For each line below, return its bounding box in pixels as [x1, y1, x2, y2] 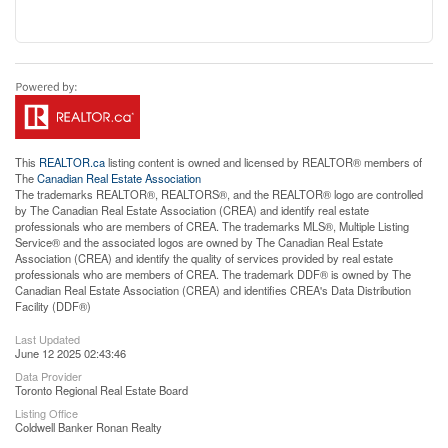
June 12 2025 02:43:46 [15, 344, 126, 361]
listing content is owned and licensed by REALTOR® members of [105, 153, 422, 170]
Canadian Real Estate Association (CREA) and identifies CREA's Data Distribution [15, 281, 411, 298]
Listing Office [15, 404, 78, 421]
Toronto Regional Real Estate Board [15, 381, 188, 398]
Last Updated [15, 330, 80, 347]
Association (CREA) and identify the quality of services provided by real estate [15, 249, 393, 266]
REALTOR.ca [39, 153, 105, 170]
